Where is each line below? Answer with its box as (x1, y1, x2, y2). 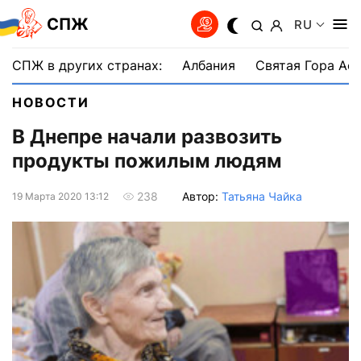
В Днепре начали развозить (12, 125, 282, 149)
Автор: (182, 189, 222, 203)
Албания (182, 57, 235, 73)
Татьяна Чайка (222, 189, 302, 203)
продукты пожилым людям (12, 149, 281, 173)
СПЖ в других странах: (12, 57, 162, 73)
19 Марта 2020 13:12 (12, 189, 109, 202)
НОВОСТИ (12, 94, 89, 110)
